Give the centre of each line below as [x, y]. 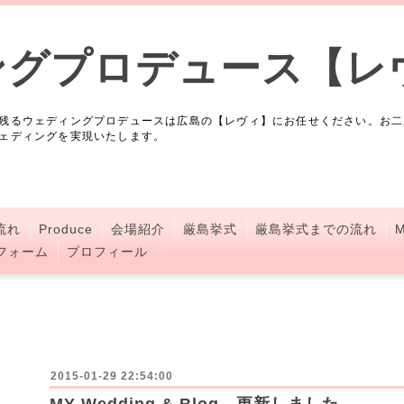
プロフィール [107, 252]
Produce [66, 229]
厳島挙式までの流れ [316, 229]
